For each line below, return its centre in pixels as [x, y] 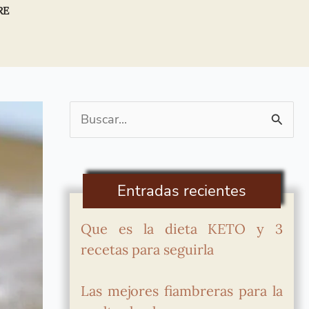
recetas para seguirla [148, 249]
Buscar [89, 120]
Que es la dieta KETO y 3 [182, 229]
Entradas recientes [182, 191]
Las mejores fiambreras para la [182, 291]
